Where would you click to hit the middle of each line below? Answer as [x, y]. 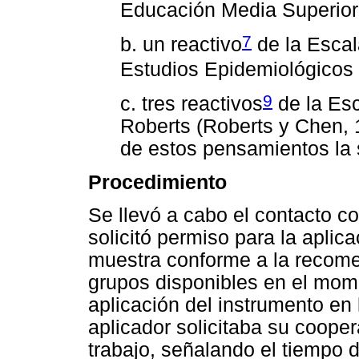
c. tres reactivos [192, 104]
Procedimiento [157, 182]
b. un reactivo [181, 45]
